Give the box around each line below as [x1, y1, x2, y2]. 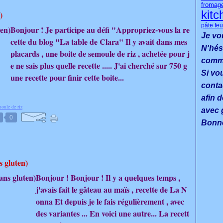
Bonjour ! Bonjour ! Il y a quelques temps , [36, 172, 180, 183]
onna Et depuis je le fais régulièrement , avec [36, 196, 184, 207]
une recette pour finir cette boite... [10, 72, 124, 83]
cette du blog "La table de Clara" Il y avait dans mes [10, 36, 187, 47]
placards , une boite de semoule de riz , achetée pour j [10, 48, 190, 59]
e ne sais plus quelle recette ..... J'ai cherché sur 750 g [10, 60, 187, 71]
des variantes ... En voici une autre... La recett [36, 208, 189, 219]
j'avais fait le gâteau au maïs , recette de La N [36, 184, 187, 195]
